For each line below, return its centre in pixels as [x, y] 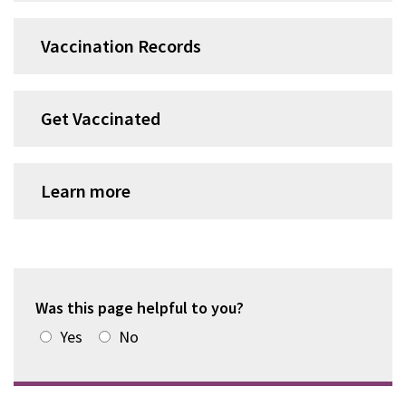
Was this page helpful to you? [141, 308]
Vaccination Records [121, 46]
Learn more [86, 191]
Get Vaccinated [101, 119]
